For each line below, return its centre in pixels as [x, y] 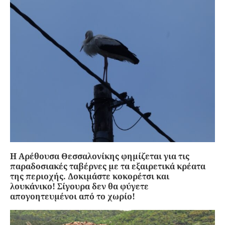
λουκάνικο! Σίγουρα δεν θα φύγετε [79, 186]
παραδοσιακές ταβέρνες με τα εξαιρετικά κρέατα [108, 166]
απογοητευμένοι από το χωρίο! [73, 196]
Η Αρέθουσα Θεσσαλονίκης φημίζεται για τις [100, 156]
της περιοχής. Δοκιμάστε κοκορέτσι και [90, 176]
